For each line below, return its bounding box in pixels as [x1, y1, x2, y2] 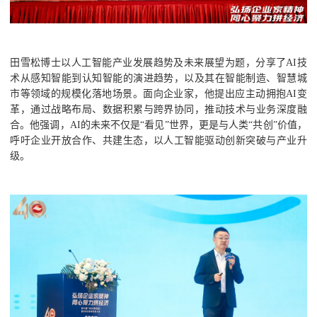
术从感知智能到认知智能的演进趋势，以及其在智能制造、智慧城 [10, 72, 307, 83]
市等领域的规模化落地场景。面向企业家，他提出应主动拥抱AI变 [10, 88, 307, 99]
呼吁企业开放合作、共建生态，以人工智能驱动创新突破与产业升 [10, 134, 307, 146]
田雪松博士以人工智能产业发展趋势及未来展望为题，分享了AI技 [10, 57, 307, 68]
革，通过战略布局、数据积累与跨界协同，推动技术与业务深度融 [10, 103, 307, 115]
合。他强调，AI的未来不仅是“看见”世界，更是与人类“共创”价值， [10, 119, 307, 130]
